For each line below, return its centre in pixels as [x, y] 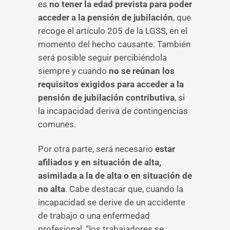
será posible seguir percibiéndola [102, 57]
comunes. [57, 124]
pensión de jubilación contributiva [106, 98]
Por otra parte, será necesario [97, 149]
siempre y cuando [73, 71]
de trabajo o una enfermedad [94, 216]
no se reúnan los [142, 71]
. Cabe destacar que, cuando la [124, 189]
